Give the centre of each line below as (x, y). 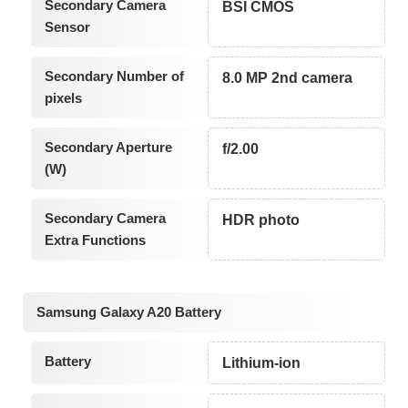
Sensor (67, 26)
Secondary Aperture (108, 147)
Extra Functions (95, 240)
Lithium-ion (262, 363)
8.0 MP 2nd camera (288, 77)
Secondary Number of (114, 76)
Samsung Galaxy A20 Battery (129, 312)
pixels (63, 97)
